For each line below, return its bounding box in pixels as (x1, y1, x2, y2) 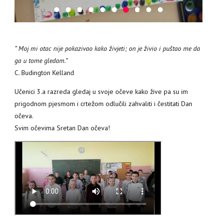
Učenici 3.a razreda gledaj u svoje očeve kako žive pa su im (15, 87, 188, 96)
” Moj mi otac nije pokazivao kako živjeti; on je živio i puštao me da (15, 44, 200, 53)
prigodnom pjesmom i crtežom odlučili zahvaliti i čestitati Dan (15, 99, 192, 108)
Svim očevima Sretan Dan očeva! (15, 123, 110, 132)
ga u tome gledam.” (15, 56, 68, 65)
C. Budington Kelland (15, 68, 74, 77)
